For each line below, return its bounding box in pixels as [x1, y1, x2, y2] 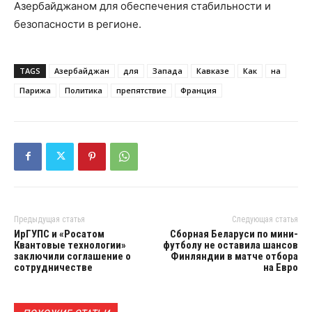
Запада [153, 65, 182, 76]
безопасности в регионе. [14, 17, 141, 31]
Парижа [19, 84, 51, 95]
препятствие [116, 84, 166, 95]
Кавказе [196, 65, 229, 76]
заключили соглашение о [14, 249, 131, 263]
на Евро [263, 260, 298, 274]
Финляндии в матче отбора [170, 249, 298, 263]
